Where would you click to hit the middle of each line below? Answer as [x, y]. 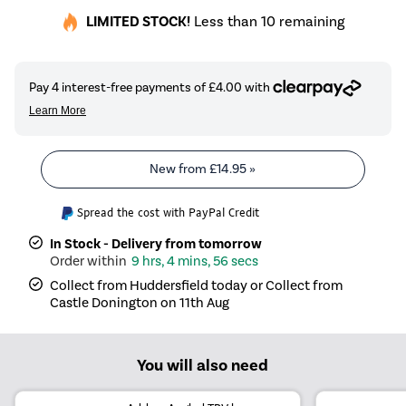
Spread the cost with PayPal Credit [169, 212]
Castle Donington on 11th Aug [140, 302]
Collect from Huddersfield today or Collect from [197, 285]
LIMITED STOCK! [138, 22]
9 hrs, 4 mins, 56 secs [195, 261]
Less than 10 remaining [267, 22]
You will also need [203, 365]
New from [180, 169]
